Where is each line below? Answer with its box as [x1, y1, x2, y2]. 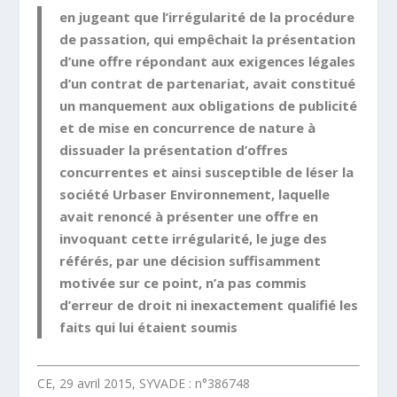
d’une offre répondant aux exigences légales [59, 51, 356, 70]
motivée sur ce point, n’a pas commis [59, 273, 307, 292]
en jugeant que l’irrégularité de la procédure [59, 7, 355, 26]
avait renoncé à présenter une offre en [59, 206, 319, 225]
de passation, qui [59, 29, 178, 48]
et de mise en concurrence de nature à [59, 118, 316, 136]
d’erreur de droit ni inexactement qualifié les [59, 295, 359, 314]
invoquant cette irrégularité [59, 229, 250, 247]
